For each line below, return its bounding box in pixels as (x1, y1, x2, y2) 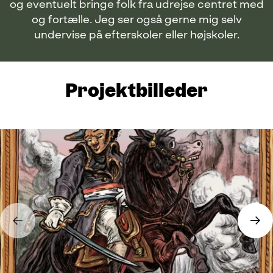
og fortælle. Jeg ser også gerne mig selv (31, 14, 242, 26)
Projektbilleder (65, 78, 208, 102)
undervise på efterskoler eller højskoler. (34, 29, 239, 41)
